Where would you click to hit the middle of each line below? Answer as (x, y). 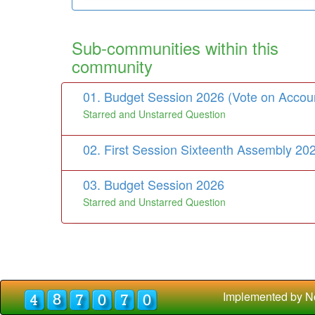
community (112, 66)
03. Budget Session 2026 (154, 185)
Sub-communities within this (175, 48)
